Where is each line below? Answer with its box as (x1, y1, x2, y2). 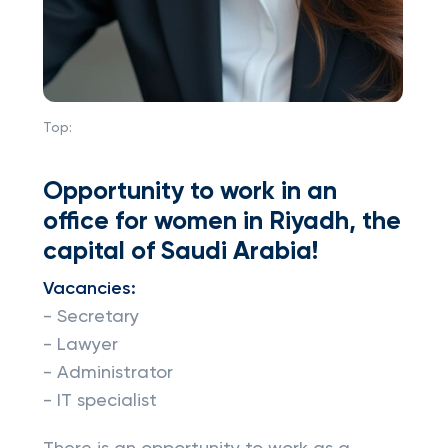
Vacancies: (42, 280, 136, 298)
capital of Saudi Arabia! (42, 239, 318, 265)
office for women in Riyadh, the (42, 209, 401, 235)
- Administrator (42, 364, 173, 382)
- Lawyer (42, 336, 118, 354)
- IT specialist (42, 392, 157, 410)
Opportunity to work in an (42, 179, 337, 205)
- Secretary (42, 308, 139, 326)
